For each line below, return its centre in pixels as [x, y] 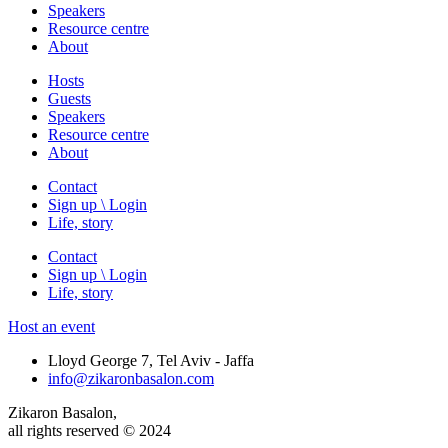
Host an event [51, 326]
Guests [69, 98]
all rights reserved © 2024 [89, 430]
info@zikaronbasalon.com [131, 378]
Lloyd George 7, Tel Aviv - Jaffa [151, 360]
